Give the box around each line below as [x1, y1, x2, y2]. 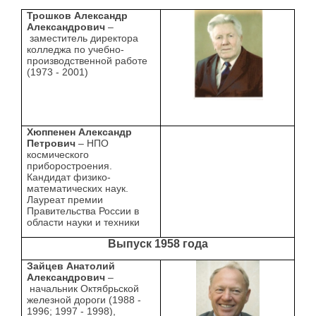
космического [27, 149, 90, 161]
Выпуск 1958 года [108, 238, 208, 250]
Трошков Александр [27, 10, 128, 22]
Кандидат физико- [27, 171, 111, 183]
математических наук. [27, 183, 129, 195]
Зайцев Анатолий [27, 260, 116, 272]
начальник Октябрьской [27, 283, 140, 295]
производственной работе [27, 55, 148, 67]
